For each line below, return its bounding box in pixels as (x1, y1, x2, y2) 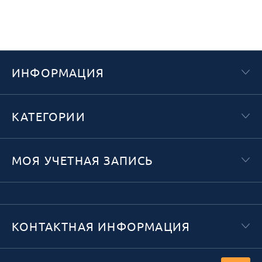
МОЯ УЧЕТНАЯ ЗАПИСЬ (12, 153, 153, 167)
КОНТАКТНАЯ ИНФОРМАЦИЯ (12, 219, 191, 233)
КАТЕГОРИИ (12, 109, 85, 123)
